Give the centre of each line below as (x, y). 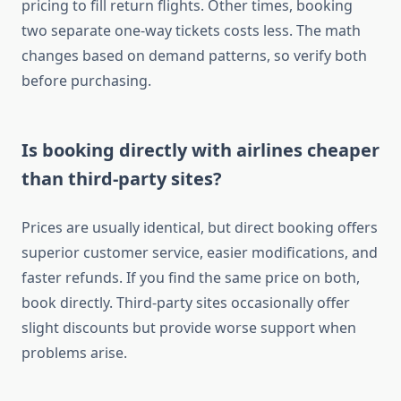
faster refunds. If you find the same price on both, (191, 278)
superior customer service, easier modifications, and (200, 253)
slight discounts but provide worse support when (189, 328)
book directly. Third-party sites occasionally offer (186, 303)
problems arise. (74, 353)
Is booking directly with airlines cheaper (200, 150)
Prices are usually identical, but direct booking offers (200, 228)
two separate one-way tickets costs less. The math (191, 31)
